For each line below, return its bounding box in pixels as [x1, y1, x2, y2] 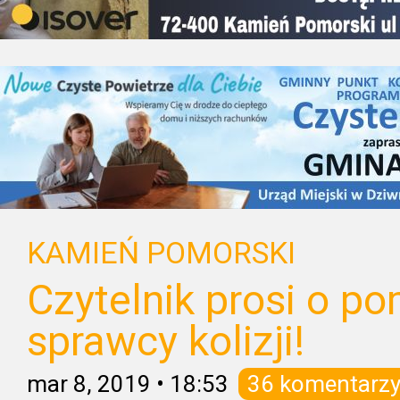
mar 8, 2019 [27, 371, 151, 397]
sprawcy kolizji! [27, 317, 304, 365]
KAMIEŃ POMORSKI [27, 236, 296, 271]
